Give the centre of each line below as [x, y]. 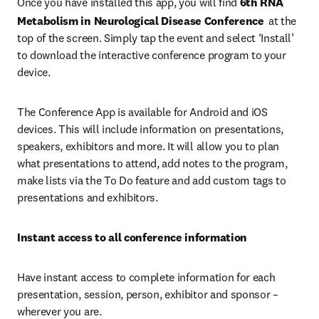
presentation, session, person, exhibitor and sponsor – [148, 294]
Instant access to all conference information [132, 237]
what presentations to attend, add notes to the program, [152, 163]
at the [282, 21]
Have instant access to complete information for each [146, 277]
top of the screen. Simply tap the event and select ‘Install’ [156, 38]
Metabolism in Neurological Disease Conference [142, 21]
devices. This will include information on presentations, [151, 129]
